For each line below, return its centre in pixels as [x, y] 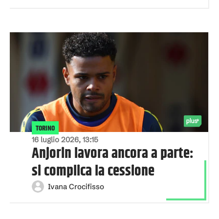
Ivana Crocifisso [76, 186]
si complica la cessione [93, 171]
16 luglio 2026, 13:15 [65, 140]
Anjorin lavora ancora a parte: [113, 154]
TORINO [45, 128]
